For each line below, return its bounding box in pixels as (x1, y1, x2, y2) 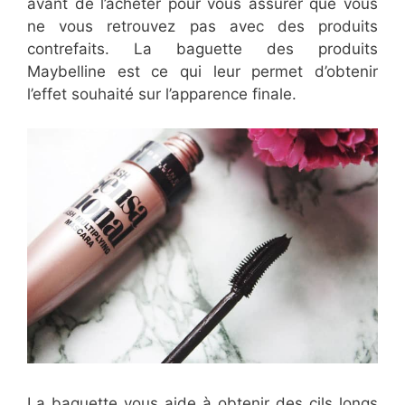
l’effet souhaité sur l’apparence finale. (27, 84, 297, 103)
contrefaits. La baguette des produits (27, 39, 378, 58)
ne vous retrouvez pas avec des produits (27, 16, 378, 35)
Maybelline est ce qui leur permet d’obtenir (27, 61, 378, 80)
